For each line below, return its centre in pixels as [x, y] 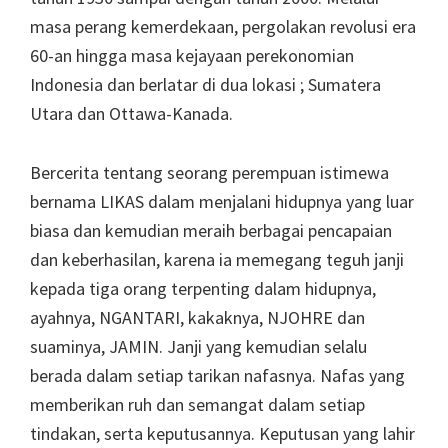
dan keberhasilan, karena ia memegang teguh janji [217, 259]
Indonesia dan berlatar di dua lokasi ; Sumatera [205, 84]
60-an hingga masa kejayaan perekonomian [192, 55]
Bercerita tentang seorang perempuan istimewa [209, 172]
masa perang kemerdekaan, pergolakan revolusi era [223, 26]
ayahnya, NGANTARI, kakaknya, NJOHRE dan [197, 317]
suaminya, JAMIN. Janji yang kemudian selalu [198, 346]
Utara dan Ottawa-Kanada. [131, 113]
